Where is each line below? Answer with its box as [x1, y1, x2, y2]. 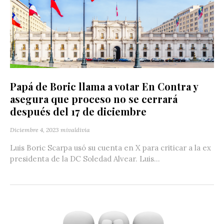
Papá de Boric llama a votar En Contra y [10, 79, 198, 93]
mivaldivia [60, 126, 90, 134]
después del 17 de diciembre [10, 104, 146, 118]
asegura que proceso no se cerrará [10, 92, 177, 106]
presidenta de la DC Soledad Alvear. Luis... [10, 154, 160, 164]
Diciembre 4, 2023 [10, 126, 59, 134]
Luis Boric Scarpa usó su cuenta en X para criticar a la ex [10, 143, 211, 153]
